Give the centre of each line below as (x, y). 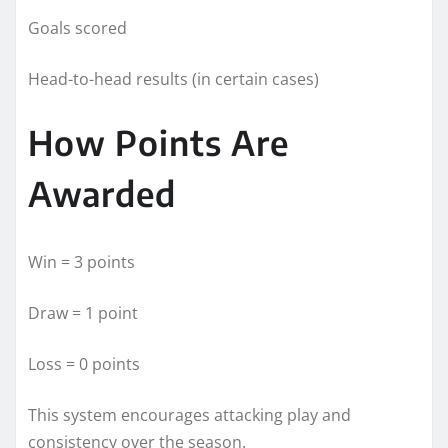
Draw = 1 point (83, 312)
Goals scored (77, 27)
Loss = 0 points (84, 363)
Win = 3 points (81, 261)
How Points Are (158, 141)
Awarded (102, 192)
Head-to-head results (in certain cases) (173, 78)
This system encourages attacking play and (189, 414)
